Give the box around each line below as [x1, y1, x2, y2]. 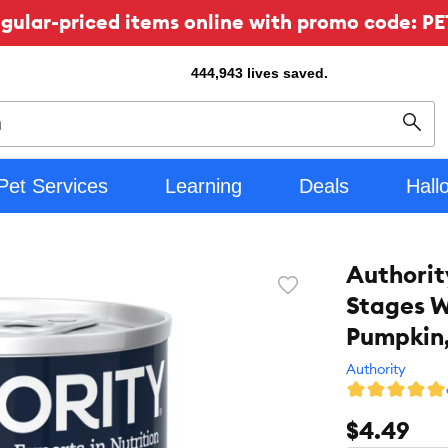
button [287, 310, 332, 329]
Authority [346, 360, 406, 378]
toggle [287, 296, 332, 315]
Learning [164, 175, 242, 197]
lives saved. [247, 65, 328, 81]
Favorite [287, 282, 343, 301]
